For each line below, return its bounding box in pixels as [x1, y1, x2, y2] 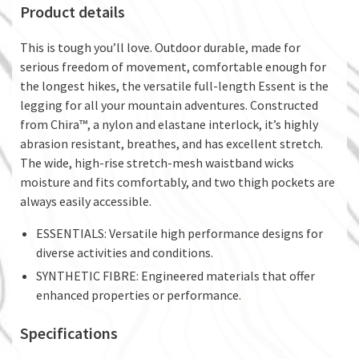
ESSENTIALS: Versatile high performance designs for [36, 225, 323, 242]
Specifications [20, 323, 118, 344]
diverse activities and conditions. [36, 244, 213, 261]
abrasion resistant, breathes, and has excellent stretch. [20, 135, 323, 152]
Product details [20, 2, 125, 22]
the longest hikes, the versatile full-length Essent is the [20, 78, 329, 95]
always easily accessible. [20, 193, 151, 210]
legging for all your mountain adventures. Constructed [20, 97, 318, 114]
